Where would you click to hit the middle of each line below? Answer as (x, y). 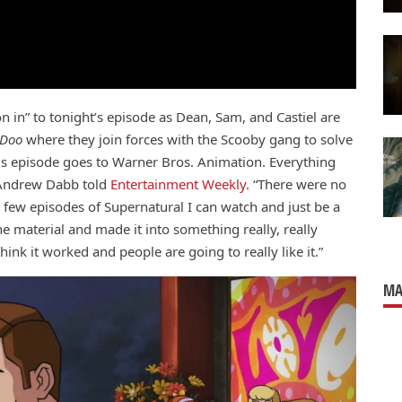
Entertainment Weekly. (180, 184)
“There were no (298, 184)
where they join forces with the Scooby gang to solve (188, 140)
